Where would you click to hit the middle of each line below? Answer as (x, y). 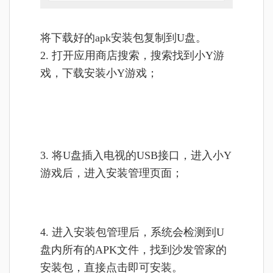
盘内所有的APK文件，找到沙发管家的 (133, 250)
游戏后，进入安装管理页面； (112, 173)
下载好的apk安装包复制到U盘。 (129, 37)
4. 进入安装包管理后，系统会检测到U (132, 232)
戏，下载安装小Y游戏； (99, 73)
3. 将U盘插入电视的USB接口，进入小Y (136, 155)
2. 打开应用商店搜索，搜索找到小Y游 (132, 55)
